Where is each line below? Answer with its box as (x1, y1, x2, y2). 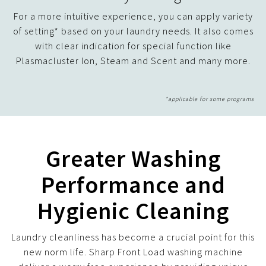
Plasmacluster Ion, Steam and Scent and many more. (15, 54, 251, 66)
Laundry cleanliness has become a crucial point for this (11, 230, 255, 243)
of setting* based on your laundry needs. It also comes (12, 24, 254, 37)
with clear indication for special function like (34, 39, 232, 52)
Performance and (40, 169, 226, 199)
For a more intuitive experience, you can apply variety (13, 9, 253, 22)
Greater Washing (45, 143, 221, 173)
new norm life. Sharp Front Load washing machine (23, 245, 243, 258)
